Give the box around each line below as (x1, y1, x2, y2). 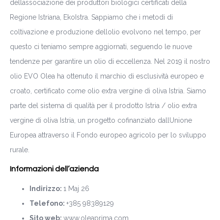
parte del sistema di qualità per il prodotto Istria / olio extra (10, 101, 197, 110)
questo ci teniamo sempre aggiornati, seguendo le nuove (10, 42, 192, 51)
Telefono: (29, 199, 66, 207)
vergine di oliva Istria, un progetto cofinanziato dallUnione (10, 116, 192, 124)
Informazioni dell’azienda (10, 165, 99, 173)
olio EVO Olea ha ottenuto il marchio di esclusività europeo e (10, 72, 204, 80)
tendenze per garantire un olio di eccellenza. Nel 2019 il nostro (10, 57, 210, 65)
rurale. (10, 145, 29, 154)
